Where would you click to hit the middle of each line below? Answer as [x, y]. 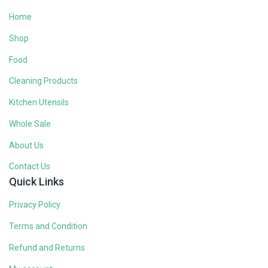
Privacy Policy [35, 205]
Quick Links [36, 181]
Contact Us [30, 167]
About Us [26, 145]
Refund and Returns [47, 247]
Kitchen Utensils [39, 103]
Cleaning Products [43, 81]
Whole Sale [30, 124]
